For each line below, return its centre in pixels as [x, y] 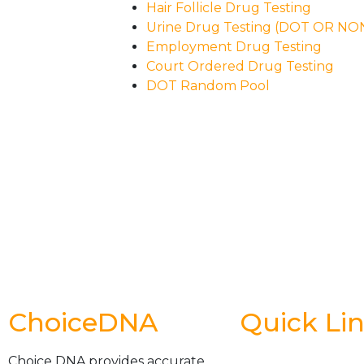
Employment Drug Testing [234, 47]
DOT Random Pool [208, 86]
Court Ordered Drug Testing [240, 66]
